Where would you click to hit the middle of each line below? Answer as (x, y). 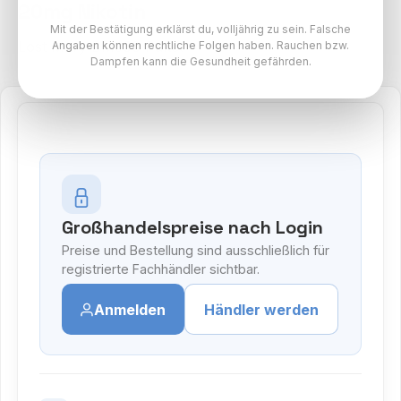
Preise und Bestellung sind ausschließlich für (195, 250)
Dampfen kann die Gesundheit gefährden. (200, 61)
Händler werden (261, 309)
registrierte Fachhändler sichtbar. (160, 269)
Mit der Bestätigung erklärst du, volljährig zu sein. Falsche (200, 29)
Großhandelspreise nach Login (192, 227)
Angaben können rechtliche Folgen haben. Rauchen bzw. (200, 45)
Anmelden (130, 309)
